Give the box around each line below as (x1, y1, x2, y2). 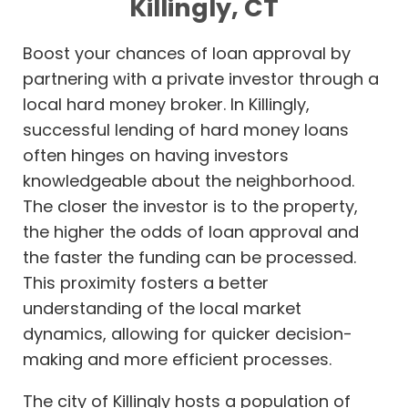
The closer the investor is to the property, (23, 195, 358, 219)
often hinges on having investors (23, 144, 289, 168)
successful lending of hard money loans (23, 118, 349, 142)
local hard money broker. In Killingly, (23, 93, 310, 117)
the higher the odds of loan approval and (23, 220, 359, 244)
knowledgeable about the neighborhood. (23, 169, 354, 193)
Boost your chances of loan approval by (23, 42, 351, 66)
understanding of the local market (23, 297, 301, 321)
